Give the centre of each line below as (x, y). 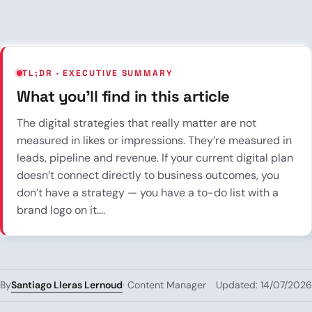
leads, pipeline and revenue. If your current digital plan (155, 157)
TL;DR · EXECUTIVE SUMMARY (97, 73)
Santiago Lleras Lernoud (67, 284)
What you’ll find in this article (123, 96)
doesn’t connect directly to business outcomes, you (148, 175)
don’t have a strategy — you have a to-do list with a (148, 192)
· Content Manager (164, 285)
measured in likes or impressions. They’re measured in (154, 140)
